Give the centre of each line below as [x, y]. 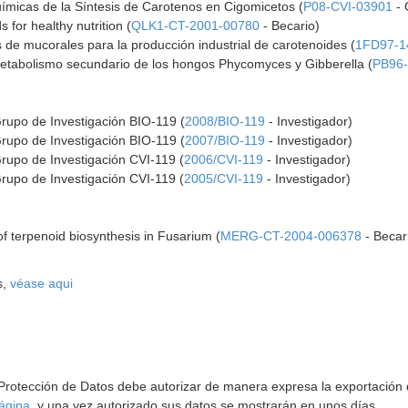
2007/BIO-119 [225, 140]
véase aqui [42, 283]
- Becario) [290, 25]
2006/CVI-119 [224, 159]
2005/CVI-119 [224, 178]
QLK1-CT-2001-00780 [196, 25]
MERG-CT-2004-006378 [291, 236]
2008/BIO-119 [225, 121]
